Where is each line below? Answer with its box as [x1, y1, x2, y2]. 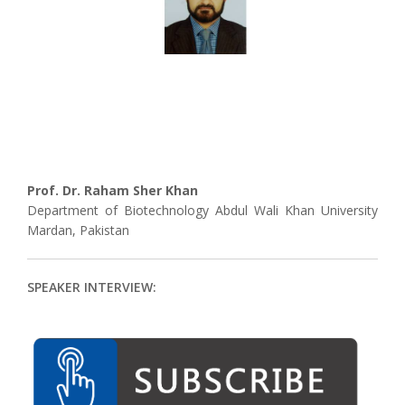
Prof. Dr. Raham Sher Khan [27, 182, 198, 199]
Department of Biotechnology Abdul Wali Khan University [27, 202, 378, 219]
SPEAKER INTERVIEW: [27, 278, 156, 296]
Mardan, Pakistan [27, 221, 129, 239]
